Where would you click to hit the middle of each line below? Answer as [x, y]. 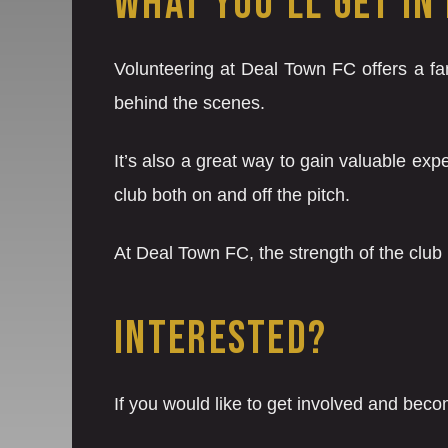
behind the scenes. [189, 103]
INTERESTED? [221, 340]
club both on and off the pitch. [232, 195]
